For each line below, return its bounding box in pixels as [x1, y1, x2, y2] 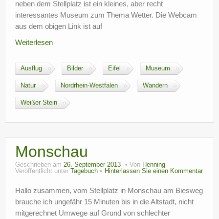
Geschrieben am [15, 161, 64, 168]
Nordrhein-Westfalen [61, 82, 118, 89]
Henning [142, 161, 165, 168]
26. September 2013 [64, 161, 121, 168]
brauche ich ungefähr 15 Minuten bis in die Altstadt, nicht [15, 197, 194, 206]
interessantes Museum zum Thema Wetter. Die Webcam [15, 11, 197, 19]
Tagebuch [70, 168, 98, 175]
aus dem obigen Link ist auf [15, 22, 102, 30]
